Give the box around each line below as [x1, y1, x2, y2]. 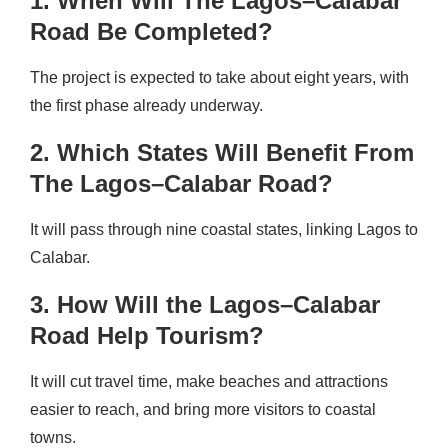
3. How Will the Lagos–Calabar [30, 290, 380, 318]
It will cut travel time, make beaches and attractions [30, 372, 388, 390]
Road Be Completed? [30, 17, 273, 45]
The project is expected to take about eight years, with [30, 68, 409, 86]
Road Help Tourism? [30, 321, 264, 349]
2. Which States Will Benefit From [30, 138, 414, 166]
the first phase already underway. [30, 96, 263, 114]
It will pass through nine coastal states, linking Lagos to [30, 220, 418, 238]
